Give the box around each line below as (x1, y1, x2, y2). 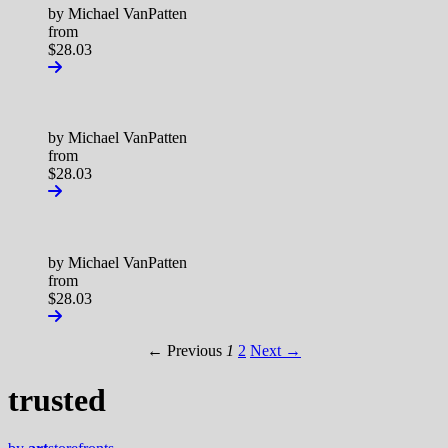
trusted (8, 381, 106, 418)
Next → (250, 342, 301, 360)
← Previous (147, 342, 222, 360)
